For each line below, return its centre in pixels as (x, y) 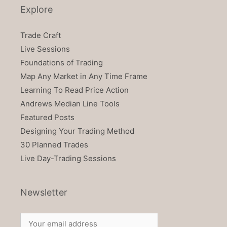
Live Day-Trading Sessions (68, 158)
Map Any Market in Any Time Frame (84, 76)
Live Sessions (45, 49)
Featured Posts (47, 117)
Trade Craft (41, 35)
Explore (36, 9)
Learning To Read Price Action (74, 90)
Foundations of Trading (62, 62)
